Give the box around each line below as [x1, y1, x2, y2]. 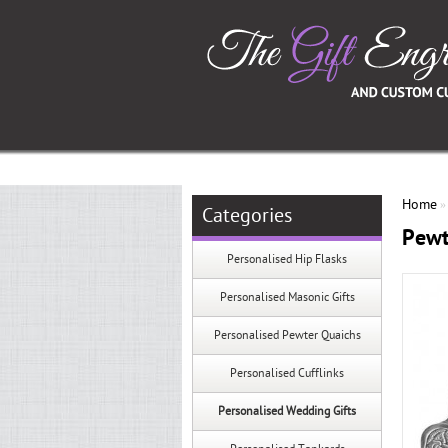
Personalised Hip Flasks [227, 252, 347, 266]
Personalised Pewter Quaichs [213, 328, 361, 342]
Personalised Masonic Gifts [219, 290, 355, 304]
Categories [202, 204, 292, 228]
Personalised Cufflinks [230, 366, 344, 380]
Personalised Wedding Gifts [218, 404, 356, 418]
